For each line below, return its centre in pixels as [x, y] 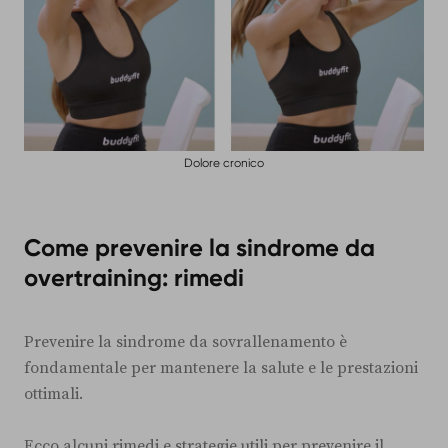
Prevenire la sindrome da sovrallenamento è [185, 341]
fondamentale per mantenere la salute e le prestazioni [221, 367]
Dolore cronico [224, 162]
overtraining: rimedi [134, 277]
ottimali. [53, 393]
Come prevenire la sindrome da [199, 247]
